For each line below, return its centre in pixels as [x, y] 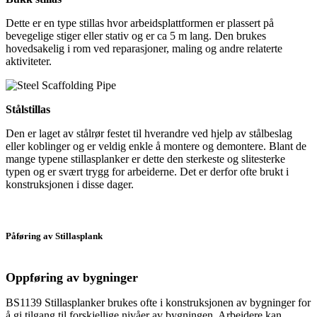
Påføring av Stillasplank [54, 236]
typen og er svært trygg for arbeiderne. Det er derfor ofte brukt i [147, 171]
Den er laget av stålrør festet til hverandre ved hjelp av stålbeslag [149, 133]
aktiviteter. [29, 61]
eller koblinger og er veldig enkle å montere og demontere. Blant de [156, 146]
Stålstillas [28, 109]
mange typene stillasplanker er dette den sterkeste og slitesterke [145, 158]
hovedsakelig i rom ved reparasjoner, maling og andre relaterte [144, 48]
